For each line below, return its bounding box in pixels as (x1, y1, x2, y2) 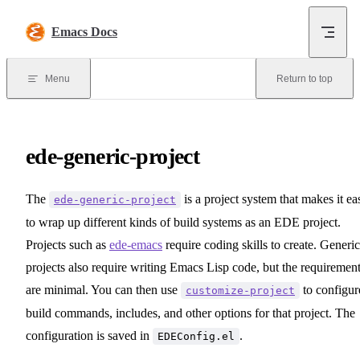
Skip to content (19, 13, 82, 24)
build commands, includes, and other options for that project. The (26, 305, 355, 320)
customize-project (186, 284, 295, 297)
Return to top (276, 73, 333, 84)
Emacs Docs (51, 25, 117, 39)
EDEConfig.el (157, 329, 235, 342)
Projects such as (26, 237, 109, 252)
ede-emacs (109, 237, 162, 252)
